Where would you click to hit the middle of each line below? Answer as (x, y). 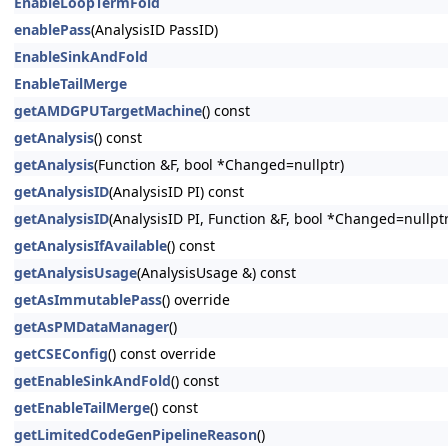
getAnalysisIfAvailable (90, 245)
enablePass (52, 29)
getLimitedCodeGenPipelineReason (135, 434)
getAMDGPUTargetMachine (108, 110)
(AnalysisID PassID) (154, 29)
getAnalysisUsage (75, 272)
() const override (162, 353)
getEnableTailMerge (82, 407)
